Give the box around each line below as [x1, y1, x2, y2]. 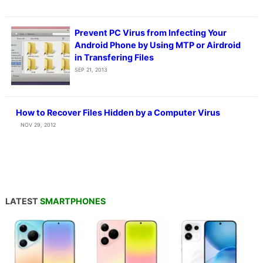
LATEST [5, 196, 40, 207]
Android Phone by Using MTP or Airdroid [74, 40, 241, 50]
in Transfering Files [74, 52, 154, 63]
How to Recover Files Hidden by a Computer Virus [15, 107, 220, 118]
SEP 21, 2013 [74, 66, 107, 73]
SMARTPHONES [39, 196, 106, 207]
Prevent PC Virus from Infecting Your [74, 28, 227, 38]
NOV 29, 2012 [20, 122, 56, 129]
